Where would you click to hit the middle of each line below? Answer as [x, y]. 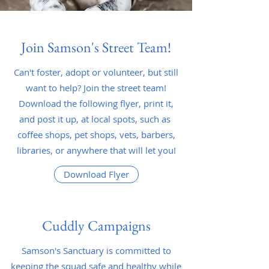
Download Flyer [96, 174]
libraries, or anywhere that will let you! [96, 150]
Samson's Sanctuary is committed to [96, 250]
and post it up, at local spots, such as [96, 119]
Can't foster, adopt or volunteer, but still [96, 72]
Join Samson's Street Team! [96, 47]
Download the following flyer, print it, [96, 103]
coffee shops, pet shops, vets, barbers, [96, 134]
